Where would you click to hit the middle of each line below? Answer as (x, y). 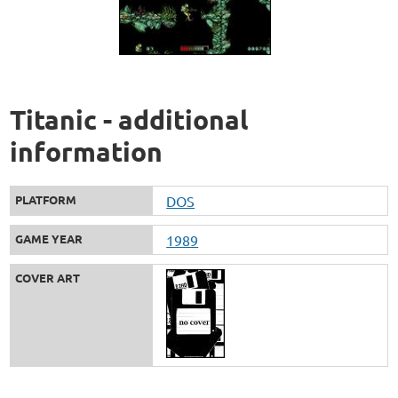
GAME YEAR (49, 238)
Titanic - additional (129, 119)
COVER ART (48, 277)
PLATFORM (46, 199)
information (87, 151)
